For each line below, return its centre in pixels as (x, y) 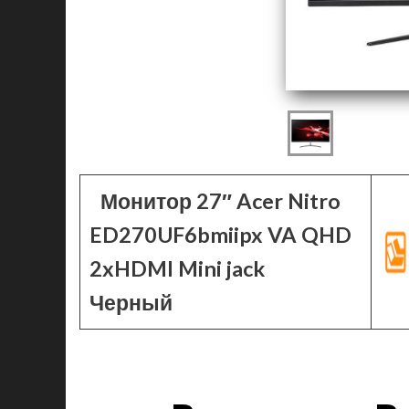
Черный (131, 302)
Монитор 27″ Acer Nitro (220, 201)
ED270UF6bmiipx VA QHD (220, 235)
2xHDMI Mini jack (177, 268)
